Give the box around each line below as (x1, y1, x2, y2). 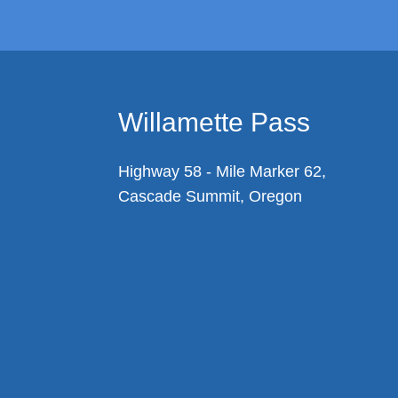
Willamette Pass (118, 107, 311, 138)
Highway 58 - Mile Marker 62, (118, 163, 327, 181)
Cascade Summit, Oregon (118, 187, 303, 206)
